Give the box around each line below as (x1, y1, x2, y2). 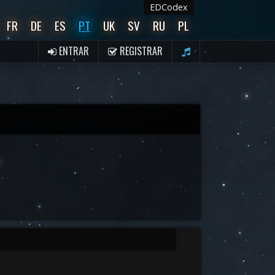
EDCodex (150, 1, 188, 13)
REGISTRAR (117, 44, 163, 58)
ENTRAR (56, 44, 89, 58)
